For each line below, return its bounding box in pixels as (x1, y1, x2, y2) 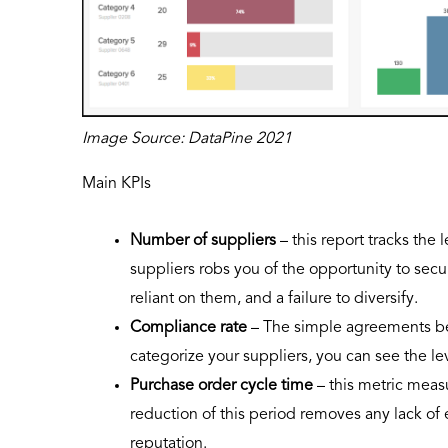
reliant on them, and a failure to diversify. (130, 290, 418, 307)
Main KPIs (82, 175, 151, 192)
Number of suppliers (130, 232, 280, 249)
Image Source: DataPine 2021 (82, 130, 292, 147)
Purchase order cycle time (130, 377, 317, 394)
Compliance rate (130, 319, 251, 336)
